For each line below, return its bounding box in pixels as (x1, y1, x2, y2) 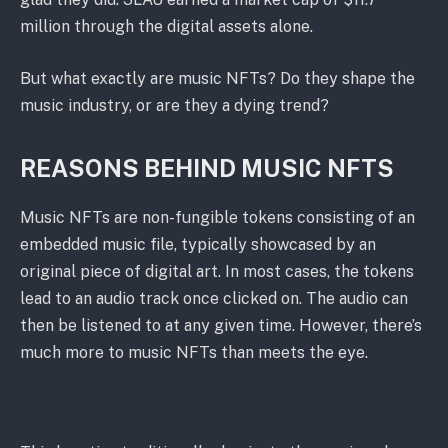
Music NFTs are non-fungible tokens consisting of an (20, 207, 415, 227)
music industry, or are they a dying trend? (20, 95, 329, 115)
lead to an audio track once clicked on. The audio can (20, 288, 408, 308)
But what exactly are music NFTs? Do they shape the (20, 68, 415, 88)
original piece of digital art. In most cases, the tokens (20, 261, 414, 281)
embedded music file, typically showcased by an (20, 234, 376, 254)
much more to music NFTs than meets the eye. (20, 342, 368, 362)
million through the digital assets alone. (20, 17, 313, 37)
